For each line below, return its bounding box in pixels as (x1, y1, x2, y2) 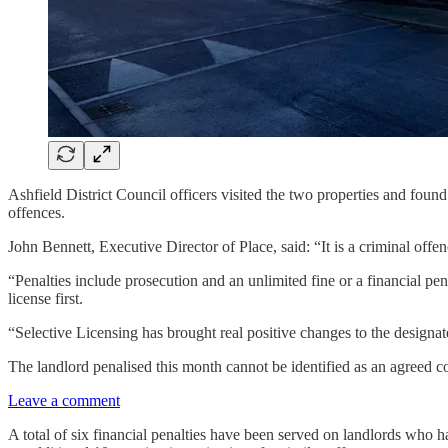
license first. (8, 290, 83, 308)
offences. (8, 204, 65, 222)
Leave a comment (8, 392, 120, 410)
